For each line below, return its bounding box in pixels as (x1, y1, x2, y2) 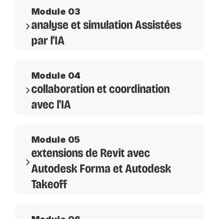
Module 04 (31, 70, 81, 81)
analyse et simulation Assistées (31, 18, 181, 33)
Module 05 (31, 134, 80, 145)
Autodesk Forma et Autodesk (31, 161, 171, 176)
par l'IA (31, 33, 65, 48)
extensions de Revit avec (31, 146, 150, 161)
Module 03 (31, 6, 80, 17)
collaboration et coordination (31, 82, 170, 97)
